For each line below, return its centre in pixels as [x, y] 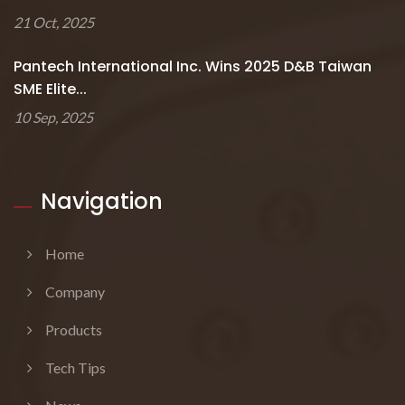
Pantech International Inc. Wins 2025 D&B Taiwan [193, 66]
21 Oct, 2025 [54, 22]
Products [74, 329]
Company [75, 291]
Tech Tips [75, 367]
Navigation [102, 201]
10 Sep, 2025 [53, 117]
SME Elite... [50, 89]
